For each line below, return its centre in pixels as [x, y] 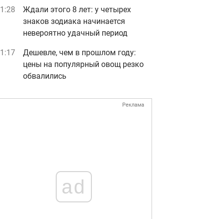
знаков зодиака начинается [74, 21]
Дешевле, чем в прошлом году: [79, 53]
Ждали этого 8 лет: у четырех [77, 10]
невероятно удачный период [75, 33]
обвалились [45, 76]
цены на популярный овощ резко [83, 64]
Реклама [133, 105]
